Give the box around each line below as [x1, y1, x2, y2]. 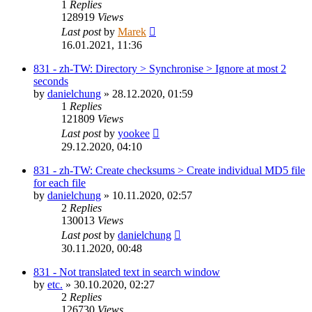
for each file [33, 176, 86, 189]
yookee [118, 127, 150, 139]
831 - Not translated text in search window [33, 265, 220, 278]
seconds [33, 75, 68, 87]
